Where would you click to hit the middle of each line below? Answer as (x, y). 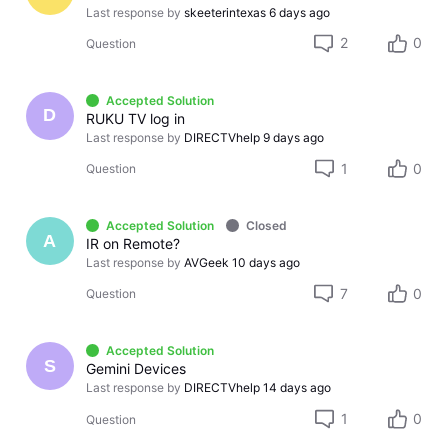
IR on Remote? (133, 244)
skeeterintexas (225, 12)
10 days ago (266, 263)
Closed (266, 226)
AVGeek (207, 263)
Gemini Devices (136, 369)
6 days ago (300, 12)
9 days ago (294, 137)
